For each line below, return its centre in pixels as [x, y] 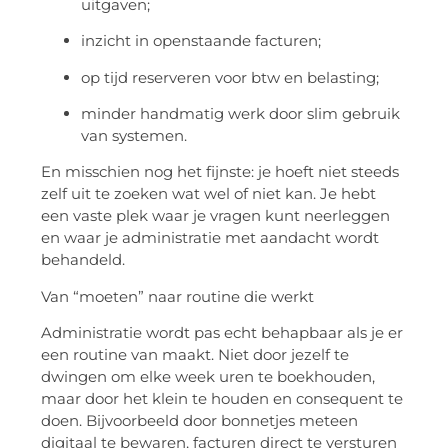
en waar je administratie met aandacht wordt [210, 238]
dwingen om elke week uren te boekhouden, [208, 377]
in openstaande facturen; [226, 41]
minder [108, 114]
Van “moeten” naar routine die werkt [177, 296]
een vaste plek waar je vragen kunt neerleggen [215, 216]
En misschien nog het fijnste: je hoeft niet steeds [220, 172]
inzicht [106, 41]
